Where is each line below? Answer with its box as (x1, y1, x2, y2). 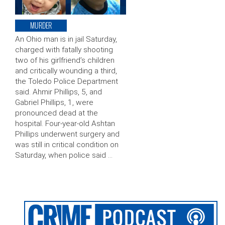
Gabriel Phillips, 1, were (15, 98, 93, 107)
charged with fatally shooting (15, 45, 113, 55)
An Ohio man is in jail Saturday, (15, 35, 117, 44)
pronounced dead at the (15, 108, 98, 118)
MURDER (30, 20, 52, 31)
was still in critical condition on (15, 140, 119, 150)
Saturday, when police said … (15, 151, 113, 160)
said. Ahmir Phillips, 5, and (15, 87, 102, 97)
